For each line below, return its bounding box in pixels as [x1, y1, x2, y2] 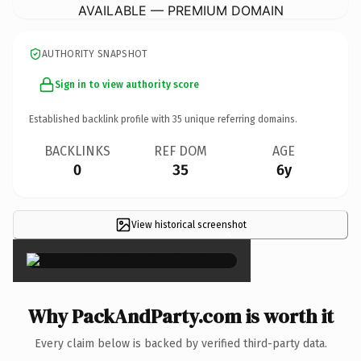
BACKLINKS [44, 143, 110, 159]
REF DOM [154, 143, 207, 159]
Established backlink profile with [29, 113, 172, 125]
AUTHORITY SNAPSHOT [42, 48, 148, 60]
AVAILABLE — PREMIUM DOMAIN [77, 2, 284, 19]
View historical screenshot [131, 218, 247, 230]
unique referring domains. [182, 113, 297, 125]
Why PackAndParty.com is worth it [27, 302, 334, 330]
